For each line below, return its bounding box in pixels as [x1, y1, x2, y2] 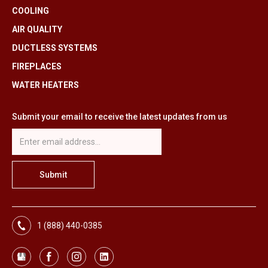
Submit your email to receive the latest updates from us [12, 112, 227, 121]
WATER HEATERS [12, 80, 79, 90]
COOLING [12, 6, 49, 16]
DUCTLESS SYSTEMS [12, 43, 98, 53]
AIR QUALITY [12, 25, 62, 34]
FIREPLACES [12, 62, 62, 71]
